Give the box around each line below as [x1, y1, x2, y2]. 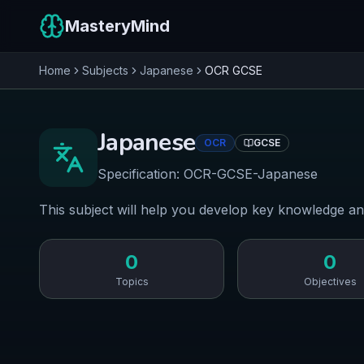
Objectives [303, 275, 357, 288]
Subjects [82, 63, 128, 77]
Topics [115, 275, 149, 288]
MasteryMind [65, 16, 170, 36]
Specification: [97, 166, 184, 182]
